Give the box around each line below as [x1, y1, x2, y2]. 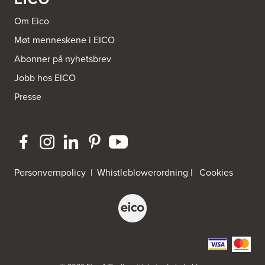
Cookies [199, 166, 233, 180]
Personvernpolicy [14, 166, 88, 180]
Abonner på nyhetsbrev [14, 52, 111, 66]
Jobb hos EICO [14, 71, 76, 85]
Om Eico [14, 14, 49, 28]
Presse [14, 90, 41, 104]
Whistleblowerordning [97, 166, 188, 180]
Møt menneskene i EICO [14, 33, 115, 47]
